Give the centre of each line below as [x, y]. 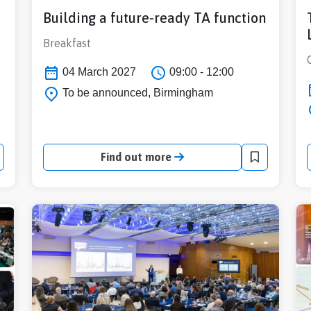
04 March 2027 [98, 72]
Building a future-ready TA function [154, 18]
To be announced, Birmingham [136, 93]
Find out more [137, 157]
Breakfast [67, 43]
